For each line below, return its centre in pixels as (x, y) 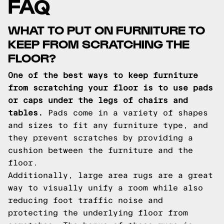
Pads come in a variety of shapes (125, 113)
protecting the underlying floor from (98, 213)
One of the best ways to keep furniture (103, 75)
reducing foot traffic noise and (85, 200)
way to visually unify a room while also (105, 188)
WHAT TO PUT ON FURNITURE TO (106, 29)
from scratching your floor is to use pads (110, 88)
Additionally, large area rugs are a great (110, 175)
